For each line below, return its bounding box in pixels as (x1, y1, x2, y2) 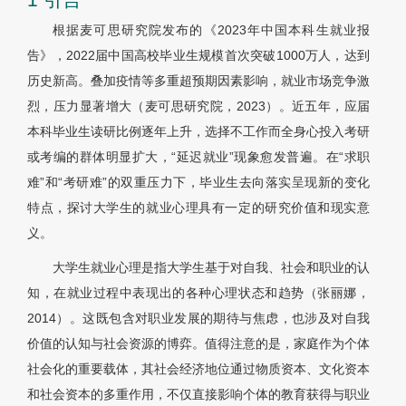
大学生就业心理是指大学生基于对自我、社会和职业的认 (53, 260, 370, 275)
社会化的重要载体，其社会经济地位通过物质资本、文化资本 (27, 362, 370, 377)
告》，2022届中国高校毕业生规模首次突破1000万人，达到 (27, 48, 370, 63)
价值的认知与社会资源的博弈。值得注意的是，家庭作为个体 (27, 336, 370, 352)
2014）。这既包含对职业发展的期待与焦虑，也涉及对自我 (27, 311, 370, 326)
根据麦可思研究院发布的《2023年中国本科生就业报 (53, 23, 370, 38)
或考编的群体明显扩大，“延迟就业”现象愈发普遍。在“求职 (27, 150, 370, 165)
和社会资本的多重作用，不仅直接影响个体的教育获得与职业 (27, 387, 370, 402)
